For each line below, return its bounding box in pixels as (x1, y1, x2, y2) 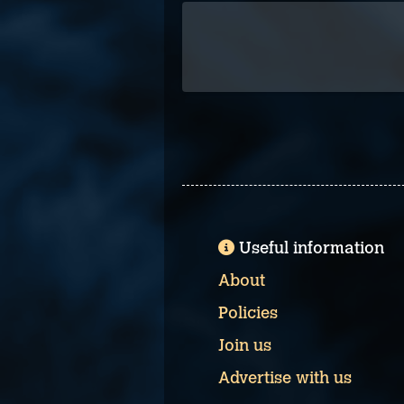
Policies (218, 303, 278, 323)
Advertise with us (218, 368, 352, 388)
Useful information (239, 238, 384, 258)
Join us (218, 335, 271, 355)
